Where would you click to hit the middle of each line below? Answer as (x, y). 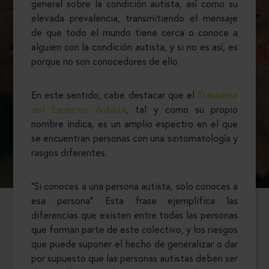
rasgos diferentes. (69, 153)
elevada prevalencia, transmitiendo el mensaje (134, 18)
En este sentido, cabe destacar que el (114, 95)
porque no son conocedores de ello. (105, 61)
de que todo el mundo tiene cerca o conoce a (134, 32)
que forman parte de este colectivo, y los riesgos (134, 229)
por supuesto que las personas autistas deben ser (134, 258)
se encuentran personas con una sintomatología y (134, 138)
